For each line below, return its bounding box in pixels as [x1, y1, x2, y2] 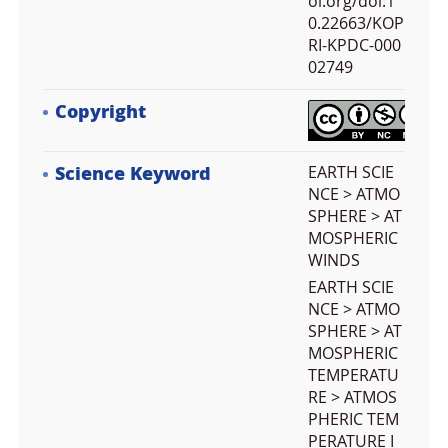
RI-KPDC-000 [308, 36, 401, 55]
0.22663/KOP [308, 14, 404, 33]
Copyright [55, 101, 146, 123]
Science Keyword [55, 163, 211, 185]
